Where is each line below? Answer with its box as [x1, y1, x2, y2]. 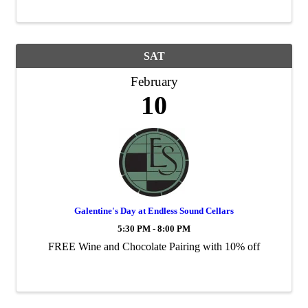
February [130, 74, 178, 89]
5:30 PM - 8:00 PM [118, 223, 190, 234]
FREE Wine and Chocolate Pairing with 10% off [48, 240, 260, 252]
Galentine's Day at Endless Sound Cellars [74, 205, 234, 216]
